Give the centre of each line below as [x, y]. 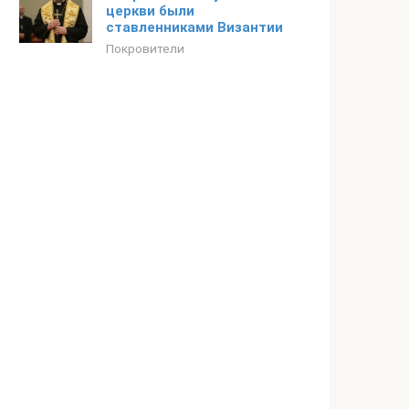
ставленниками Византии [194, 27]
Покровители [145, 48]
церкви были [150, 11]
